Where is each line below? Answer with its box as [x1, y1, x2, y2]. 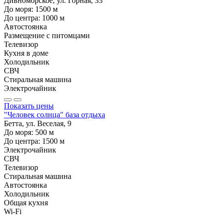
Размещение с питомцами [4, 31, 90, 40]
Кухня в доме [4, 48, 48, 57]
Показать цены [4, 101, 54, 110]
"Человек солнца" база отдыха [4, 110, 105, 119]
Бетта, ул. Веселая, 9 [4, 119, 71, 128]
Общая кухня [4, 198, 48, 207]
